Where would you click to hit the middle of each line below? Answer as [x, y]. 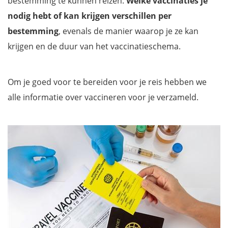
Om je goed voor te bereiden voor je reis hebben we [107, 82]
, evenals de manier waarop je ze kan [129, 31]
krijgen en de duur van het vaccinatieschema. [94, 46]
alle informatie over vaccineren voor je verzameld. [103, 97]
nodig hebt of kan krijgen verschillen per [90, 16]
